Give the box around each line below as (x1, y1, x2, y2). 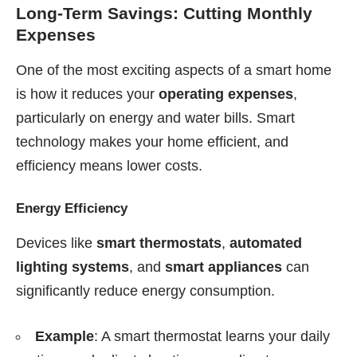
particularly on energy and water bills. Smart (16, 110, 295, 127)
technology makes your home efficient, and (16, 134, 288, 151)
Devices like (16, 234, 96, 251)
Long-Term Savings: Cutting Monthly (16, 4, 312, 23)
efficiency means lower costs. (16, 158, 202, 175)
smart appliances (165, 258, 282, 275)
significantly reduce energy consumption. (16, 282, 275, 299)
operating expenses (159, 86, 293, 103)
